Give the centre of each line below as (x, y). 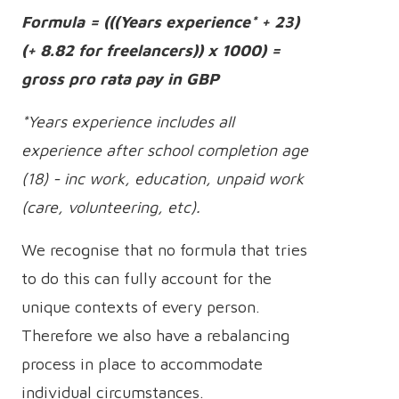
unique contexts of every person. (141, 307)
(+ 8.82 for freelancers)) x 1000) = (151, 50)
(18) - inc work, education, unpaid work (163, 179)
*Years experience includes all (128, 122)
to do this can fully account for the (147, 278)
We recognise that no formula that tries (164, 250)
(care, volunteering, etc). (111, 207)
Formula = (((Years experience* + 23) (160, 22)
